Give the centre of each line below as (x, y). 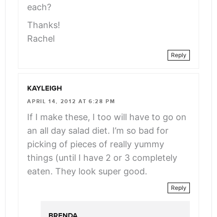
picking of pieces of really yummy (96, 144)
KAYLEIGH (45, 88)
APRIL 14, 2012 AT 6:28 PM (71, 101)
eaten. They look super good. (87, 171)
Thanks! (44, 25)
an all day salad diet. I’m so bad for (98, 130)
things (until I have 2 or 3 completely (102, 157)
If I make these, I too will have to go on (107, 117)
